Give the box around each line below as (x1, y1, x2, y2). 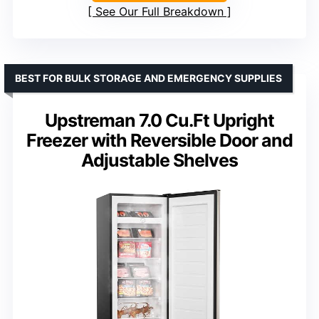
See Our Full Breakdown (95, 4, 224, 19)
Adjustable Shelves (81, 149, 238, 171)
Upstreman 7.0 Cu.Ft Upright (45, 109, 274, 131)
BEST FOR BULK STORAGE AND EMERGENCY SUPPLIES (15, 71, 282, 84)
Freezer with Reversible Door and (26, 129, 293, 151)
